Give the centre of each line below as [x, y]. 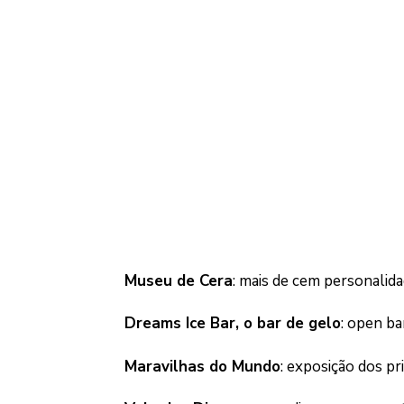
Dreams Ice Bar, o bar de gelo [232, 324]
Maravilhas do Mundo [202, 366]
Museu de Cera [178, 280]
